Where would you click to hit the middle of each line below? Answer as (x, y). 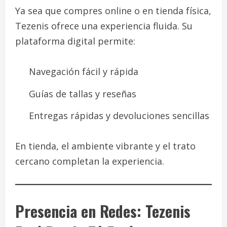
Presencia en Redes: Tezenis (103, 211)
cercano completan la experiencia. (90, 161)
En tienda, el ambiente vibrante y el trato (105, 146)
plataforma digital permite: (75, 41)
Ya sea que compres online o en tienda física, (113, 11)
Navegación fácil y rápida (84, 72)
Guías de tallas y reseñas (83, 93)
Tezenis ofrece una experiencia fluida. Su (104, 26)
